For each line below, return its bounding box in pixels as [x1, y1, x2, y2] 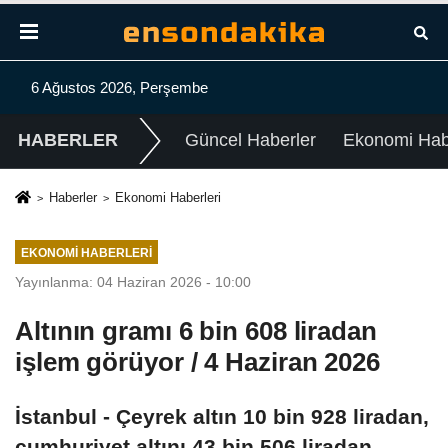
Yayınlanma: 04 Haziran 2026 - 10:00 [15, 273, 251, 290]
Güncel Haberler [184, 130, 316, 151]
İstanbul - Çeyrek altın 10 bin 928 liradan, [15, 404, 429, 428]
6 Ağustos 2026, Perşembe [31, 79, 208, 96]
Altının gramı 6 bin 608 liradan [15, 315, 377, 346]
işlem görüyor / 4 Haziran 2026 [15, 346, 380, 377]
